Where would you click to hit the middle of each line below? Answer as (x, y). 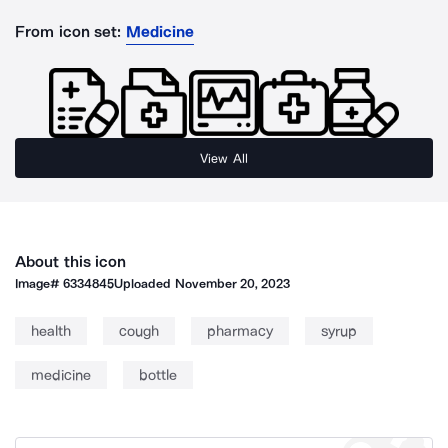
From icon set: (68, 31)
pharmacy (240, 331)
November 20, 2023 (232, 283)
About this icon (71, 261)
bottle (158, 375)
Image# (39, 283)
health (51, 331)
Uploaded (144, 283)
